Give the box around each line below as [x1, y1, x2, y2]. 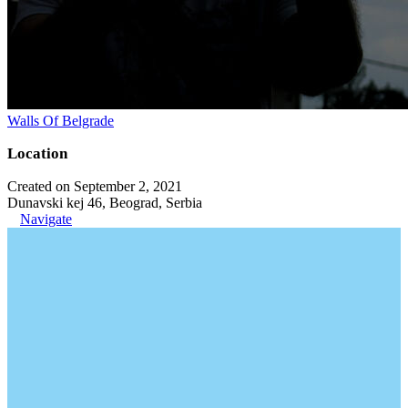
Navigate [20, 210, 72, 227]
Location [7, 144, 67, 162]
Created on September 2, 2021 [7, 178, 182, 194]
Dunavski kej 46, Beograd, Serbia [7, 194, 202, 210]
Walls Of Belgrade [7, 112, 114, 128]
